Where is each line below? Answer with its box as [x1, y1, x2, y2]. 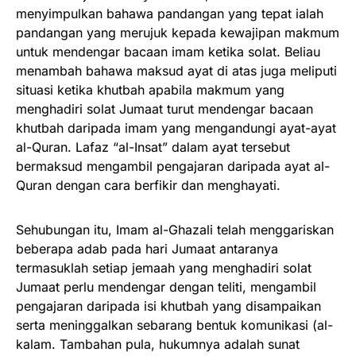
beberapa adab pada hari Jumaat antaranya [16, 241, 278, 257]
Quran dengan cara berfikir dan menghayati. [16, 177, 281, 193]
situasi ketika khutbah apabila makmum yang [16, 82, 284, 98]
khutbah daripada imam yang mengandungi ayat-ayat [16, 120, 336, 136]
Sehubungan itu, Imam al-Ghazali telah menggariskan [16, 222, 334, 238]
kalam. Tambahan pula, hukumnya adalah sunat [16, 336, 300, 352]
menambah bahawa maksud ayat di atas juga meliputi [16, 63, 337, 79]
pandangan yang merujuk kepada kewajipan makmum [16, 25, 339, 41]
